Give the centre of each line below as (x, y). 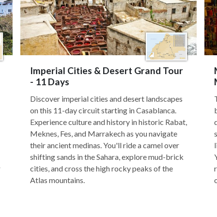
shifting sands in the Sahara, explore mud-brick (107, 157)
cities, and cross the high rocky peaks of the (101, 168)
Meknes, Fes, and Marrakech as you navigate (104, 133)
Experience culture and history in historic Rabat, (108, 122)
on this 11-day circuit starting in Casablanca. (103, 110)
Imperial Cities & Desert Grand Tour (107, 70)
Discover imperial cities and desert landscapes (106, 99)
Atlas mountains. (57, 180)
